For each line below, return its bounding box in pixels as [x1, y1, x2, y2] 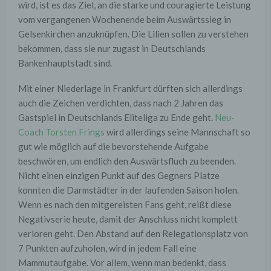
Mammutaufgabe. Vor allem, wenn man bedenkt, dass [18, 257, 226, 269]
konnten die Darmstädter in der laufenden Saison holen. [18, 184, 239, 196]
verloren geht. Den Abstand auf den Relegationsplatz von [18, 228, 248, 240]
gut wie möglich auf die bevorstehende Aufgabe [18, 141, 209, 152]
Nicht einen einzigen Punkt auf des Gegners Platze [18, 170, 220, 181]
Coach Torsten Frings [18, 126, 105, 138]
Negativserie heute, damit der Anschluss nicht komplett [18, 214, 238, 225]
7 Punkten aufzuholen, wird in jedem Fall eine [18, 243, 197, 254]
